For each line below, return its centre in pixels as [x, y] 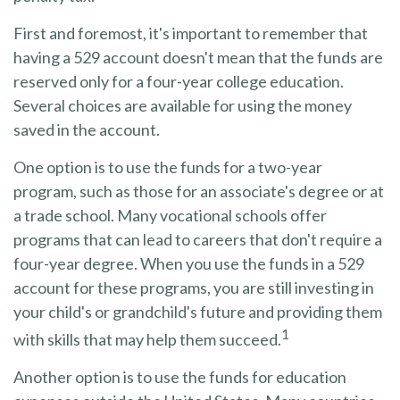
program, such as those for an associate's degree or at [199, 191]
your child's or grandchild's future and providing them [198, 312]
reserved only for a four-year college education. [179, 81]
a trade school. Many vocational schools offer [170, 215]
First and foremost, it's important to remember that [191, 33]
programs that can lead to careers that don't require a [198, 239]
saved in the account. [87, 129]
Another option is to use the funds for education [180, 377]
